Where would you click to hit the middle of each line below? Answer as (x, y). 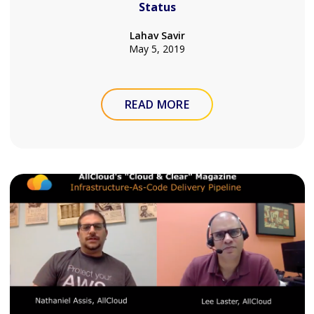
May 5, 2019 (157, 49)
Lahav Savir (157, 35)
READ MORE (157, 104)
